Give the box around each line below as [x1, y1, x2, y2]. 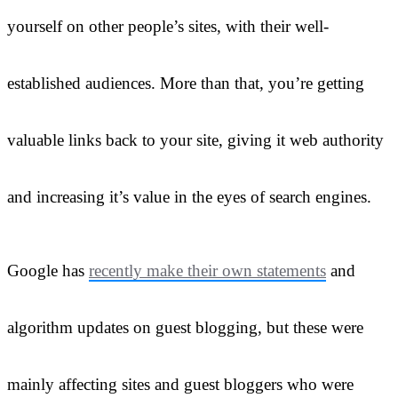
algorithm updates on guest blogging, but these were [7, 318, 363, 338]
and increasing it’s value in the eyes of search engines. [7, 187, 371, 206]
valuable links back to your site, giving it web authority [7, 130, 384, 149]
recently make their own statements [89, 261, 326, 281]
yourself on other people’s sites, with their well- [7, 16, 329, 36]
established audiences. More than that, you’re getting [7, 73, 364, 92]
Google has [7, 261, 89, 281]
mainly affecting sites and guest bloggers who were [7, 375, 354, 394]
